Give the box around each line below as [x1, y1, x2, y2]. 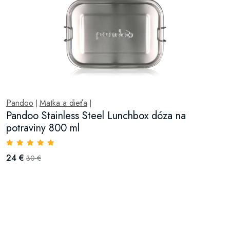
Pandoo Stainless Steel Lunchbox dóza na [6, 108, 186, 123]
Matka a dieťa [40, 97, 87, 109]
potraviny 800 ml [6, 121, 80, 136]
